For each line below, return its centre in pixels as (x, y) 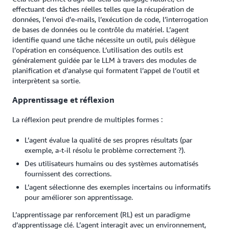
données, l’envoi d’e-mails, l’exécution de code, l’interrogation (110, 19)
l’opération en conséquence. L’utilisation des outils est (98, 50)
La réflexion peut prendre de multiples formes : (87, 119)
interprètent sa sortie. (46, 81)
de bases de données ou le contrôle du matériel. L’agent (100, 29)
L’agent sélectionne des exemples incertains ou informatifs (118, 187)
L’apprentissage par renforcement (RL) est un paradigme (101, 214)
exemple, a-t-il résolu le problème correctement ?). (105, 150)
